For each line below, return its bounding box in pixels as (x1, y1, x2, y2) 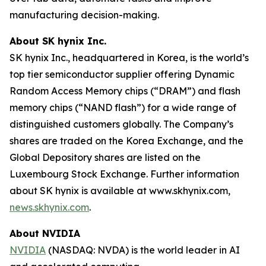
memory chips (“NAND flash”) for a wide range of (9, 102, 236, 113)
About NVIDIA (9, 227, 80, 239)
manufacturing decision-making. (9, 9, 159, 21)
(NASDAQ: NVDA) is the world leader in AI (46, 244, 240, 256)
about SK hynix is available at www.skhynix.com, (9, 185, 230, 197)
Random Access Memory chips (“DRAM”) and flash (9, 85, 240, 97)
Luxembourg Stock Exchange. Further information (9, 168, 239, 180)
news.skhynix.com (9, 201, 89, 213)
